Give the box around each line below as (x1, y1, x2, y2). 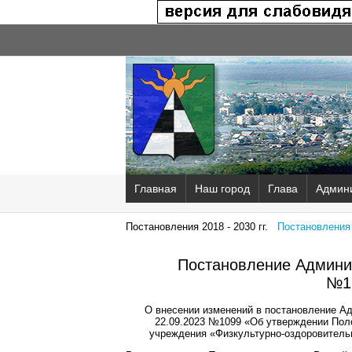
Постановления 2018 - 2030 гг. (126, 221, 268, 233)
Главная (134, 182, 177, 195)
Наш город (195, 182, 250, 195)
